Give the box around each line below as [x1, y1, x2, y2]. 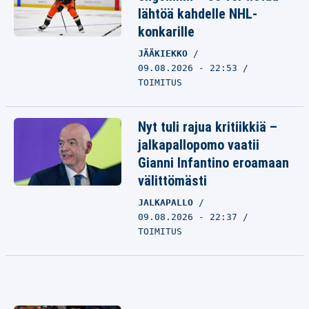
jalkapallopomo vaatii [138, 137, 259, 153]
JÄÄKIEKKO [138, 48, 193, 59]
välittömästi [138, 172, 207, 189]
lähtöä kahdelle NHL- [138, 6, 257, 22]
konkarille [138, 23, 195, 40]
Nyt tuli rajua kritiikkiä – [138, 119, 277, 135]
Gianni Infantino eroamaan [138, 154, 289, 171]
